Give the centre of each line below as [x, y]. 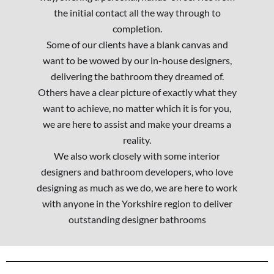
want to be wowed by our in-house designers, [137, 61]
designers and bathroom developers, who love [137, 172]
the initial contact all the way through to [137, 13]
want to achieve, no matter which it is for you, [137, 108]
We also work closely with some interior [137, 156]
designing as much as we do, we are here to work [137, 188]
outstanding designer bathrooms [137, 220]
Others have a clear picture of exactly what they [137, 92]
